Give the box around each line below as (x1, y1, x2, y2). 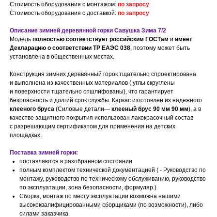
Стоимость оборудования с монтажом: (10, 1, 118, 8)
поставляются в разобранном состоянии (19, 158, 132, 165)
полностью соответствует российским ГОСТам (32, 36, 169, 43)
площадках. (10, 132, 42, 139)
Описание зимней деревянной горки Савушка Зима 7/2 (10, 27, 166, 34)
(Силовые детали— (54, 106, 111, 113)
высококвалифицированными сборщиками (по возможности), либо (19, 201, 203, 209)
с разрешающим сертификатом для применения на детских (10, 123, 175, 130)
